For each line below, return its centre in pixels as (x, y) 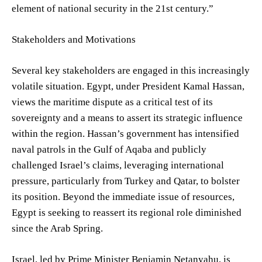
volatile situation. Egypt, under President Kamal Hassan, (128, 86)
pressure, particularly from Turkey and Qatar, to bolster (126, 181)
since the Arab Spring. (57, 228)
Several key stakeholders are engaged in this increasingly (131, 70)
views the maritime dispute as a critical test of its (112, 102)
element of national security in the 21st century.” (113, 8)
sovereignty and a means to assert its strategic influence (127, 118)
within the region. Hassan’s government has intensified (125, 133)
